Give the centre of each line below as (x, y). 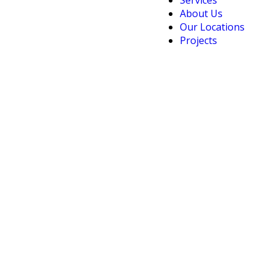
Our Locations (212, 27)
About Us (201, 14)
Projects (198, 41)
